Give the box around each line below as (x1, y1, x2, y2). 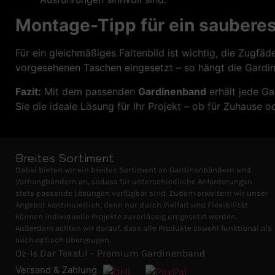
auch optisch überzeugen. (15, 235, 110, 245)
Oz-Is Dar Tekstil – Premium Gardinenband (15, 247, 205, 260)
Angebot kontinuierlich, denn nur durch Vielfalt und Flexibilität (15, 200, 248, 210)
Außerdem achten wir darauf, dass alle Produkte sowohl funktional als (15, 223, 272, 233)
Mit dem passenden (41, 85, 138, 98)
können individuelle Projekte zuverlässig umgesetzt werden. (15, 212, 237, 222)
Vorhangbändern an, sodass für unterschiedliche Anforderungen (15, 177, 252, 187)
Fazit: (15, 85, 41, 98)
